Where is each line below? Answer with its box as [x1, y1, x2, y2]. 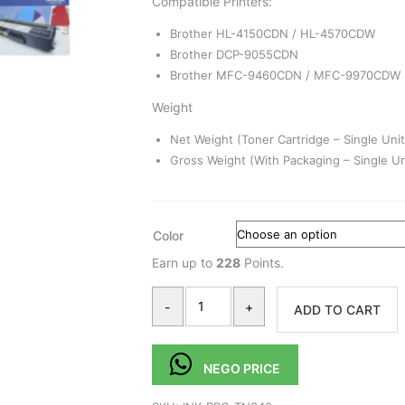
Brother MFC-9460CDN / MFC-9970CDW [169, 68, 400, 83]
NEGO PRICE [202, 361, 280, 377]
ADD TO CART [293, 302, 381, 318]
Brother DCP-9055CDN [169, 47, 298, 62]
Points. [240, 255, 284, 271]
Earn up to [151, 255, 216, 271]
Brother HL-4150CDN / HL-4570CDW [169, 26, 375, 42]
